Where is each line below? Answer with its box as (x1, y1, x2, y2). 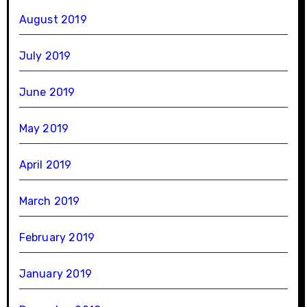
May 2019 (19, 122, 69, 136)
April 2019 (19, 158, 72, 172)
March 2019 (19, 195, 80, 208)
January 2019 (19, 267, 92, 281)
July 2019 (19, 49, 71, 63)
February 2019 (19, 231, 95, 245)
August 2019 (19, 13, 87, 27)
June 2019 (19, 86, 75, 99)
